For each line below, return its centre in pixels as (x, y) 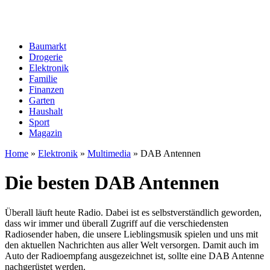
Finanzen (46, 89)
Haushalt (46, 111)
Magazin (46, 133)
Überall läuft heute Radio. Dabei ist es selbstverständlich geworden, (133, 212)
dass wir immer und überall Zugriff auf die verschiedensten (117, 223)
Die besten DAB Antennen (112, 183)
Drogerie (46, 57)
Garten (42, 100)
